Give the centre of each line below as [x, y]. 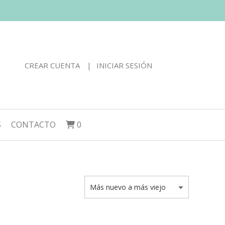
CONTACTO [33, 125]
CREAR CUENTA [52, 65]
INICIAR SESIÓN [124, 65]
